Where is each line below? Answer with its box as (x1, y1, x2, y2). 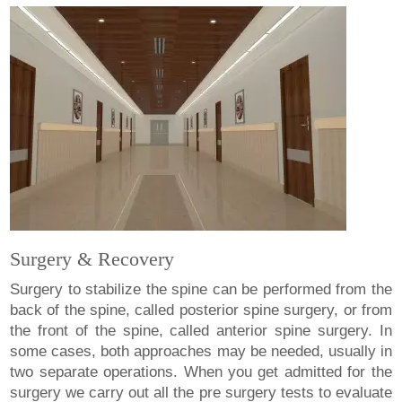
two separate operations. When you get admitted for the (10, 363, 392, 381)
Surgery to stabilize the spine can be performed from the (10, 281, 392, 299)
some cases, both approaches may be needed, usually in (10, 343, 392, 361)
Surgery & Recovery (10, 248, 175, 271)
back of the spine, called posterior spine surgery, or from (10, 301, 392, 319)
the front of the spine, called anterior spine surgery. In (10, 322, 392, 340)
